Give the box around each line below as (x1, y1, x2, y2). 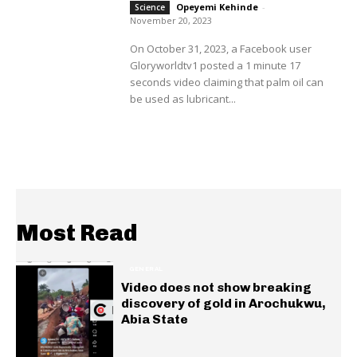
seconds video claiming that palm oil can (129, 74, 324, 89)
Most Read (16, 220, 137, 247)
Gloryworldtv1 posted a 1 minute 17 (129, 57, 300, 73)
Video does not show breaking (121, 280, 312, 296)
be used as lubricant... (129, 91, 236, 106)
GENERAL (129, 265, 163, 273)
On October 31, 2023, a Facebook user (129, 41, 312, 56)
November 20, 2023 (129, 14, 212, 26)
